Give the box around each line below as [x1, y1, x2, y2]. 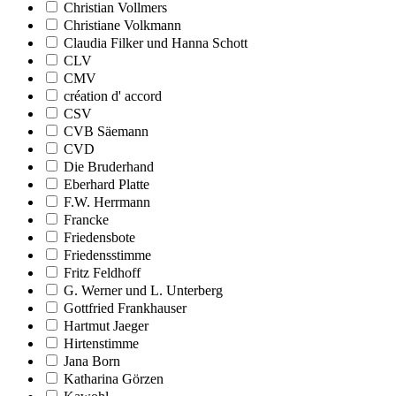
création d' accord [64, 88, 162, 103]
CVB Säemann [64, 123, 148, 139]
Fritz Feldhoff [64, 264, 141, 280]
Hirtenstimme [64, 335, 139, 351]
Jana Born [64, 353, 120, 369]
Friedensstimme [64, 247, 151, 263]
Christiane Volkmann [64, 17, 181, 33]
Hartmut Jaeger [64, 317, 148, 333]
